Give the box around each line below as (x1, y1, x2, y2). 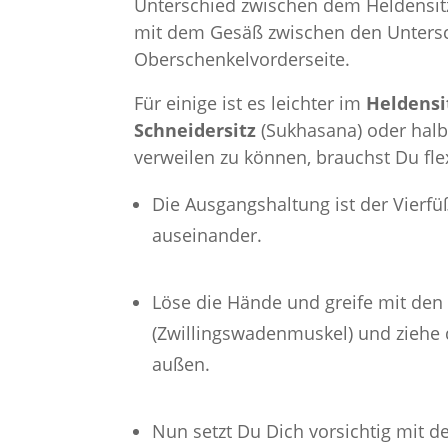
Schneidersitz (134, 118, 262, 143)
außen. (152, 352, 210, 377)
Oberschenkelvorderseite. (134, 46, 351, 71)
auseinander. (152, 223, 262, 247)
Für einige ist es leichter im (134, 91, 367, 116)
